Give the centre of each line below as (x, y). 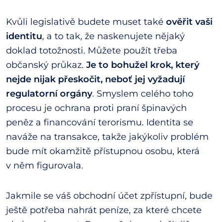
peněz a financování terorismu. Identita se (100, 122)
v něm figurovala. (45, 165)
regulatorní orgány (49, 93)
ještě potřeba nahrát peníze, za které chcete (104, 210)
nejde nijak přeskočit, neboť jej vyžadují (95, 79)
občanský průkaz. (46, 65)
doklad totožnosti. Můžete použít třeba (92, 50)
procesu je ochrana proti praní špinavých (96, 108)
